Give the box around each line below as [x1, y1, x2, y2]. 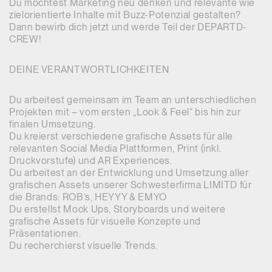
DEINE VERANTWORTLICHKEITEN [9, 64, 169, 75]
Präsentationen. [9, 228, 81, 239]
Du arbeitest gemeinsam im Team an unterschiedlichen [9, 94, 257, 106]
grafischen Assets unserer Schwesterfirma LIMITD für [9, 179, 252, 191]
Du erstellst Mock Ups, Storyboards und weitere [9, 203, 226, 215]
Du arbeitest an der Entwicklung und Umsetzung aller [9, 167, 249, 178]
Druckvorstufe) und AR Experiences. [9, 155, 172, 166]
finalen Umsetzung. [9, 118, 96, 130]
